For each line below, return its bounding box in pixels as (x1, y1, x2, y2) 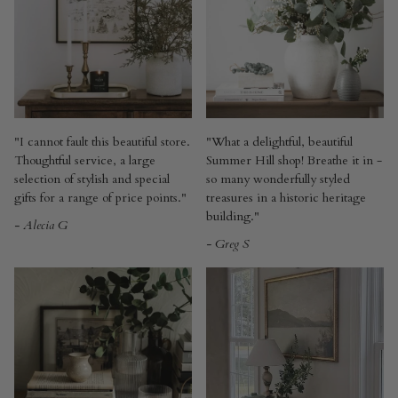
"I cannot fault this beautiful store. (14, 133, 190, 151)
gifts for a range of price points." (14, 189, 187, 207)
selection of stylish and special (14, 171, 170, 188)
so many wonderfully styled (206, 171, 350, 188)
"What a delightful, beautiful (206, 133, 353, 151)
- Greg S (206, 235, 250, 253)
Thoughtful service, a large (14, 152, 155, 170)
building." (206, 208, 259, 226)
